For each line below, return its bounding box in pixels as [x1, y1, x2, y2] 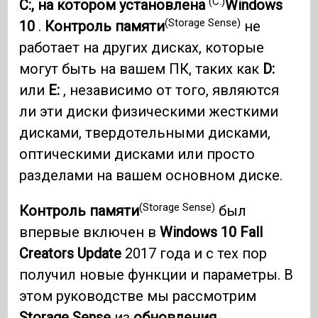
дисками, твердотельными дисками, [19, 124, 271, 142]
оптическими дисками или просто [19, 146, 256, 163]
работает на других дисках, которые [19, 39, 265, 57]
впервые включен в [19, 224, 160, 241]
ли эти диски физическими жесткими [19, 103, 279, 121]
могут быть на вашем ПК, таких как [19, 60, 263, 78]
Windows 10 [160, 224, 241, 241]
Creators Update [19, 245, 122, 263]
